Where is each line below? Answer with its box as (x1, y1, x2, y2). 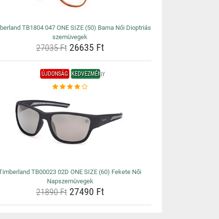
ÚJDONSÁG (41, 70, 68, 77)
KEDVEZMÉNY (71, 70, 104, 77)
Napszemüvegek (46, 177, 93, 185)
